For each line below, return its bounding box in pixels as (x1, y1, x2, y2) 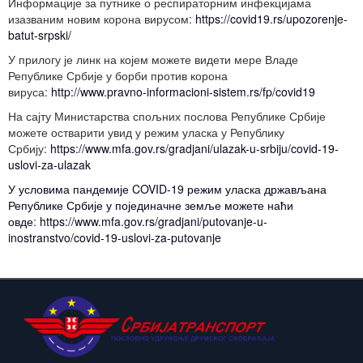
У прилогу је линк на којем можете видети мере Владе (8, 51, 298, 68)
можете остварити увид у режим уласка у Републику (8, 124, 284, 141)
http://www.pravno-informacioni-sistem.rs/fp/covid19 (51, 83, 315, 100)
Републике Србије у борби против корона (8, 67, 228, 84)
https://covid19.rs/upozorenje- (195, 11, 348, 28)
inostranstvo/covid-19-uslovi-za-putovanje (8, 229, 221, 246)
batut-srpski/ (8, 27, 71, 44)
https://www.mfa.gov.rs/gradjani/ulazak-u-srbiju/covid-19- (50, 140, 339, 157)
